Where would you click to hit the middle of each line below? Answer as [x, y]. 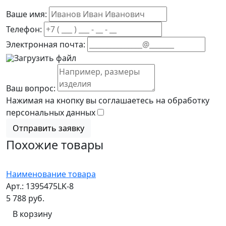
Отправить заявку [48, 128]
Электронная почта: [46, 45]
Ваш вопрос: [31, 89]
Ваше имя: [26, 14]
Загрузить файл [45, 58]
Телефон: [24, 30]
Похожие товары [55, 145]
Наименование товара [51, 174]
